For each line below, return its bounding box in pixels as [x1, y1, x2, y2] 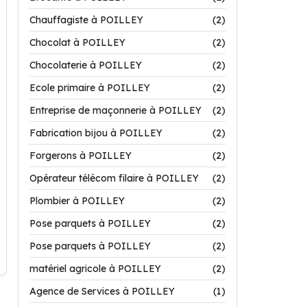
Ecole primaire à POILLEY [29, 82, 150, 94]
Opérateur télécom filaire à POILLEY [29, 172, 199, 184]
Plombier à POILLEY [29, 195, 125, 207]
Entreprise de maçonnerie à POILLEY [29, 104, 201, 116]
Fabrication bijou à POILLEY [29, 127, 162, 139]
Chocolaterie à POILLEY [29, 59, 142, 71]
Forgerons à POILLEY [29, 149, 132, 162]
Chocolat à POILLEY [29, 36, 125, 49]
